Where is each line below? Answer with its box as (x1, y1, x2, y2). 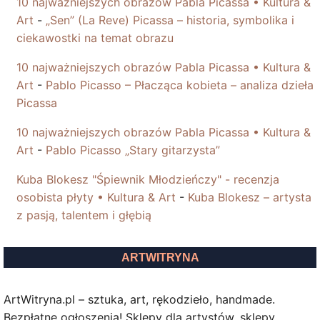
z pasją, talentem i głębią (16, 208, 151, 223)
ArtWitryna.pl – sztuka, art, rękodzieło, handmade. (4, 292, 275, 307)
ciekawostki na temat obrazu (16, 31, 174, 46)
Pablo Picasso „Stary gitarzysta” (46, 143, 220, 158)
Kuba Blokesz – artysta (188, 190, 311, 205)
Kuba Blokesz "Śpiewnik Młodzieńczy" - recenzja (16, 172, 279, 187)
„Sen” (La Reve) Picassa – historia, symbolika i (46, 13, 294, 28)
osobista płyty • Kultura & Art (16, 190, 176, 205)
